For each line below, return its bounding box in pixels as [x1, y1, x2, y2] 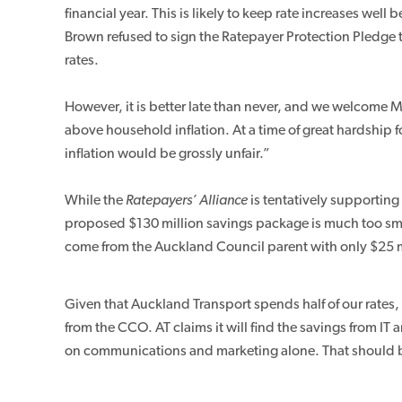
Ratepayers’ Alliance [126, 191, 248, 208]
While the [65, 191, 126, 208]
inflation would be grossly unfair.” [65, 144, 270, 162]
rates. [65, 51, 99, 68]
